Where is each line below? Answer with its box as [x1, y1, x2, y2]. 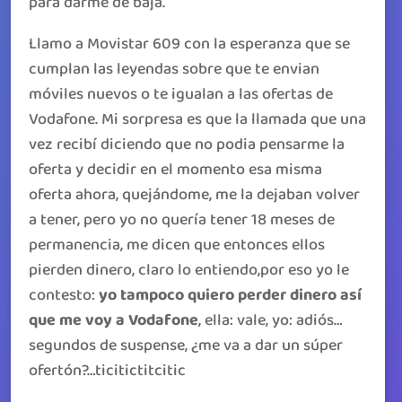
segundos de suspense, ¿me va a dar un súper [29, 332, 343, 359]
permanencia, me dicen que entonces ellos [29, 232, 325, 258]
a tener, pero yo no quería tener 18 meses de [29, 206, 335, 233]
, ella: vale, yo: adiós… [198, 307, 342, 334]
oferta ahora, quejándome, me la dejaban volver [29, 181, 360, 208]
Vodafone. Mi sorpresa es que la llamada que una [29, 106, 366, 133]
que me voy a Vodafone [29, 307, 198, 334]
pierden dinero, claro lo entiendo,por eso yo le [29, 257, 349, 284]
